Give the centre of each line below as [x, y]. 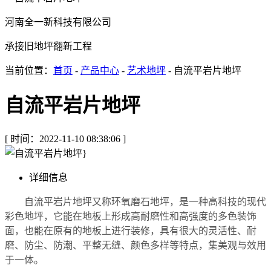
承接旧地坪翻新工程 [48, 46]
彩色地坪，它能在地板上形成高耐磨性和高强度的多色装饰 [131, 216]
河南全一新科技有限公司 [58, 22]
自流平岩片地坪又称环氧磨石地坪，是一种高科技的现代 [135, 201]
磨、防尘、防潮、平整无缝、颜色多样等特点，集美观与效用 [135, 245]
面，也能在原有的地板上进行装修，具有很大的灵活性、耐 [131, 230]
